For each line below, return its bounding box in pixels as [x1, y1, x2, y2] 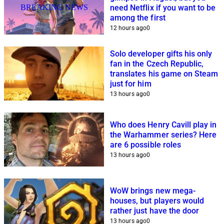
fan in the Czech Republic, [110, 58, 204, 68]
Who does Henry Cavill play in [110, 119, 217, 129]
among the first [110, 12, 165, 22]
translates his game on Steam [110, 68, 218, 78]
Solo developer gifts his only [110, 48, 212, 58]
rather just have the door [110, 205, 199, 215]
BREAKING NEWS [20, 2, 88, 11]
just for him [110, 78, 151, 88]
